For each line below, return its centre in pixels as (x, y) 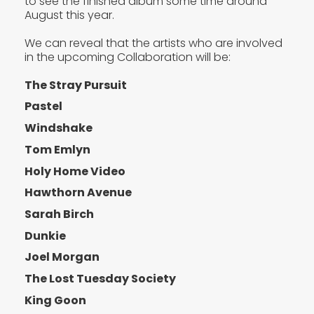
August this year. (69, 15)
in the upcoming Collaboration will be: (128, 57)
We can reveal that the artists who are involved (153, 43)
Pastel (43, 107)
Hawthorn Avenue (78, 193)
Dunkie (45, 235)
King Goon (55, 300)
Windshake (59, 128)
